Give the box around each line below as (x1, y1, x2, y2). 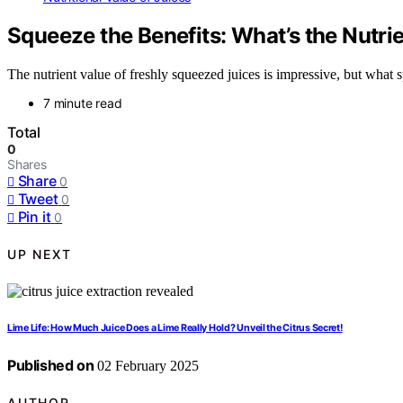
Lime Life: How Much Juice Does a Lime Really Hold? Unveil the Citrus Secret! (7, 321, 343, 334)
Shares (7, 156, 47, 172)
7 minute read (43, 94, 122, 111)
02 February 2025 (94, 357, 200, 373)
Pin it (17, 207, 51, 226)
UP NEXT (7, 246, 72, 263)
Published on (7, 355, 94, 374)
